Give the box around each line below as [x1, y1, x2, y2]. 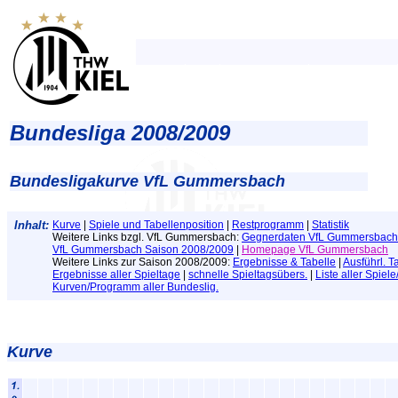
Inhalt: [14, 219, 49, 232]
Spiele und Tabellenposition [89, 219, 224, 231]
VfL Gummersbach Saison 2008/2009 [52, 243, 234, 256]
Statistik [312, 219, 349, 231]
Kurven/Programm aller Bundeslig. [52, 281, 219, 293]
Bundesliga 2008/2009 [10, 121, 230, 145]
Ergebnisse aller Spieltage [52, 268, 180, 281]
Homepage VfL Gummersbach [242, 243, 388, 256]
